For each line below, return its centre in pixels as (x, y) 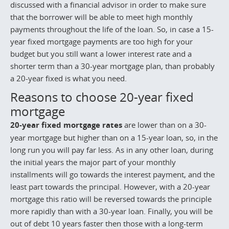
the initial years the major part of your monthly (93, 162)
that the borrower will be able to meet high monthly (101, 17)
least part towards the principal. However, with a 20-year (110, 186)
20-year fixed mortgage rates (66, 125)
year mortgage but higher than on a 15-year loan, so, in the (114, 137)
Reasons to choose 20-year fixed (102, 97)
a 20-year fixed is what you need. (68, 78)
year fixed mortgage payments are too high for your (101, 42)
